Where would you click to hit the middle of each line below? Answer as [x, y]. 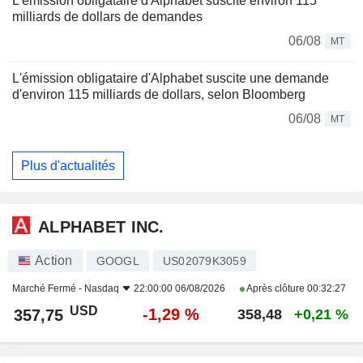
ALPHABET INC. [101, 226]
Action [54, 261]
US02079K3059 [204, 261]
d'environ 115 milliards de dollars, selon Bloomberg [159, 95]
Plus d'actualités [68, 165]
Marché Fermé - [48, 289]
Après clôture [276, 289]
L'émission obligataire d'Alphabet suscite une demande [171, 79]
